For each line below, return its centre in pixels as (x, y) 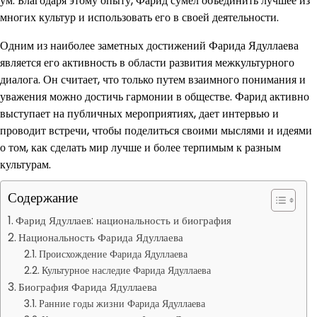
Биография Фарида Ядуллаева (88, 287)
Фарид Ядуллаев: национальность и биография (124, 220)
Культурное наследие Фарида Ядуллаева (126, 270)
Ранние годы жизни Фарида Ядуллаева (122, 304)
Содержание (43, 198)
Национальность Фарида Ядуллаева (101, 237)
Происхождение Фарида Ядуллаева (113, 254)
